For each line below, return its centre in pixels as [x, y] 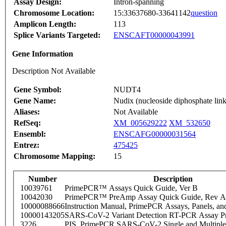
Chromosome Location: [54, 13]
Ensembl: [30, 134]
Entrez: [26, 145]
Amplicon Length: [45, 24]
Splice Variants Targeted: [57, 35]
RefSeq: [27, 123]
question [204, 13]
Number [42, 179]
